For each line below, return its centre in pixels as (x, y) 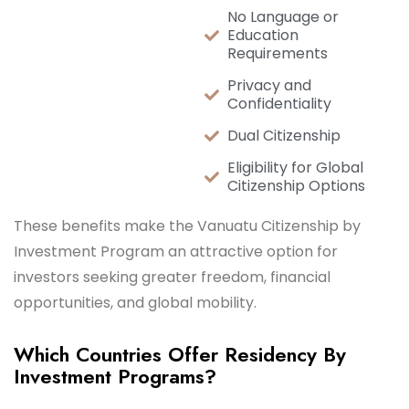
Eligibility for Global (295, 168)
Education (263, 35)
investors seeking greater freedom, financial (172, 277)
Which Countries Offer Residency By (180, 354)
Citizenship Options (296, 186)
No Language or (283, 17)
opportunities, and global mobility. (135, 303)
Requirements (278, 53)
